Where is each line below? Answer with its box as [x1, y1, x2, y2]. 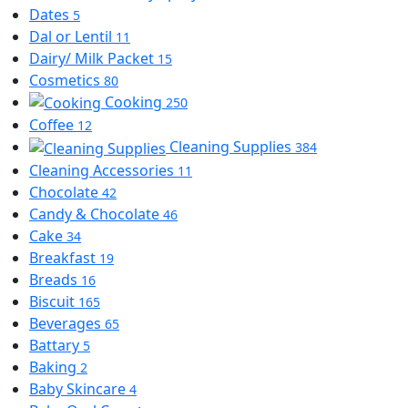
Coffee [29, 115, 77, 136]
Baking [29, 357, 80, 378]
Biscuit [29, 291, 78, 312]
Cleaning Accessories [29, 160, 178, 181]
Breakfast [29, 248, 99, 269]
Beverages [29, 313, 105, 334]
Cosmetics [29, 69, 104, 90]
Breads [29, 270, 81, 291]
